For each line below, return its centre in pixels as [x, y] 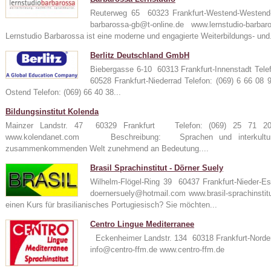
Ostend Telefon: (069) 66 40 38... [63, 92]
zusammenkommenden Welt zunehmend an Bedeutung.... [107, 149]
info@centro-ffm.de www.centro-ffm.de [165, 250]
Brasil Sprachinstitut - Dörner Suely [157, 168]
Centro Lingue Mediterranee [142, 224]
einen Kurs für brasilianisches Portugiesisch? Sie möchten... [111, 205]
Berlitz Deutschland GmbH [140, 55]
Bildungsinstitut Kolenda [52, 112]
